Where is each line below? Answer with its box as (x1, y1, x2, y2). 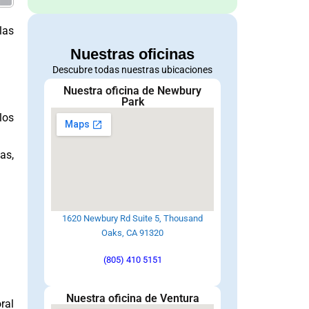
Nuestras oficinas (70, 45, 195, 63)
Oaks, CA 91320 (101, 227, 163, 238)
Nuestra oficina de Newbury (63, 83, 201, 97)
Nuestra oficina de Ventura (66, 291, 199, 305)
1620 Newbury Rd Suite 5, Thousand (62, 212, 203, 223)
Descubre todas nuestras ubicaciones (52, 63, 212, 76)
